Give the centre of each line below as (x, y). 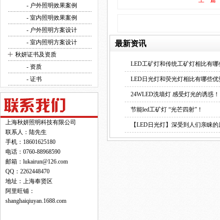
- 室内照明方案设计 (51, 42)
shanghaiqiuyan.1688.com (36, 201)
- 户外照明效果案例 (51, 5)
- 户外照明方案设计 (51, 30)
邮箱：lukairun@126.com (37, 162)
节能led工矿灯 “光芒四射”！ (167, 110)
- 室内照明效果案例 (51, 18)
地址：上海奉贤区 (29, 181)
